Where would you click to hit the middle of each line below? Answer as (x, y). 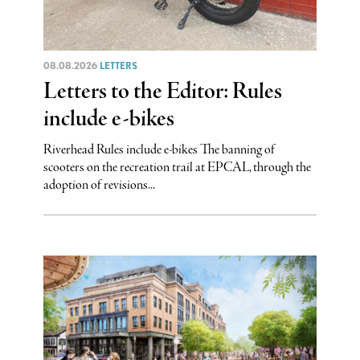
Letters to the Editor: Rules (162, 92)
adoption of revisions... (99, 185)
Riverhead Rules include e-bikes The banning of (159, 149)
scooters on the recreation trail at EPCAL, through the (177, 167)
